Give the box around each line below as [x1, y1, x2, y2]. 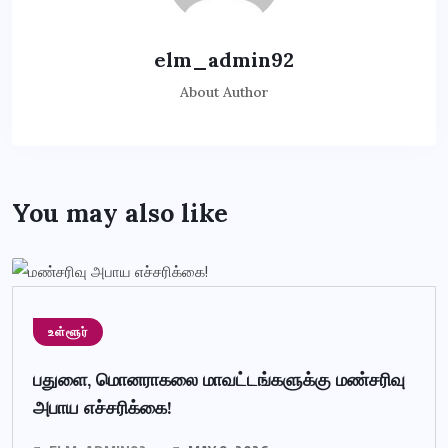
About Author [179, 83, 269, 102]
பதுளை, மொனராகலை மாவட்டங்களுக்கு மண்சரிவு [33, 367, 405, 391]
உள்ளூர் [48, 323, 88, 340]
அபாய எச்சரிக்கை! [33, 395, 172, 419]
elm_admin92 [154, 47, 294, 73]
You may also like [12, 197, 228, 230]
